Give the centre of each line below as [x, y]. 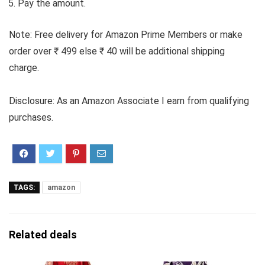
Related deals [43, 235]
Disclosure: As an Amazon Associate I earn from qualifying [129, 101]
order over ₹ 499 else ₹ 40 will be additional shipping [117, 51]
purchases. [31, 117]
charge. [24, 68]
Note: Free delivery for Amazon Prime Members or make [126, 35]
